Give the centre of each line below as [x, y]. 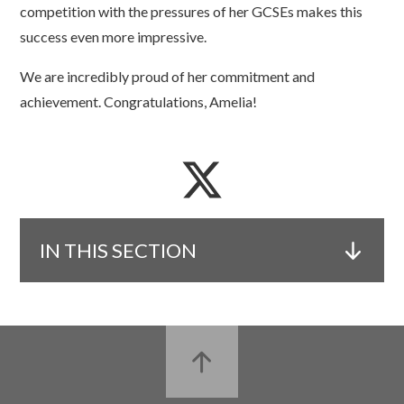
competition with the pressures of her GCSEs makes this [192, 12]
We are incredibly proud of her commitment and [168, 77]
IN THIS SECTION [119, 250]
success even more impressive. [114, 37]
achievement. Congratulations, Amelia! [139, 102]
